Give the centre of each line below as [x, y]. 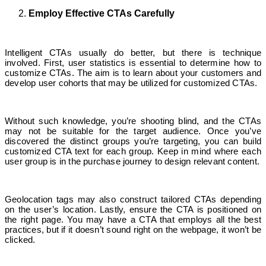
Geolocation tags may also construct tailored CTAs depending [133, 199]
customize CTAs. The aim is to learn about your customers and [133, 72]
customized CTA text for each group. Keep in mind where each [133, 151]
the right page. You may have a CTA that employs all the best [133, 219]
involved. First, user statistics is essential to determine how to [133, 62]
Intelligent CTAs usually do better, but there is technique [133, 52]
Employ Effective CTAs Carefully [102, 13]
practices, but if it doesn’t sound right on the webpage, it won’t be [133, 229]
